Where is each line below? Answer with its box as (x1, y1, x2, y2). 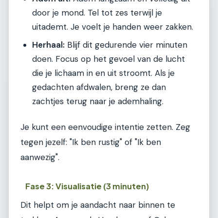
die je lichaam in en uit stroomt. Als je (32, 68, 175, 79)
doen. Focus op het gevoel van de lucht (32, 54, 185, 65)
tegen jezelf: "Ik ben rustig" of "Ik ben (20, 136, 161, 147)
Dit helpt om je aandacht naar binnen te (20, 200, 175, 211)
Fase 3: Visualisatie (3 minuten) (25, 181, 149, 192)
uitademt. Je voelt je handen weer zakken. (32, 21, 193, 33)
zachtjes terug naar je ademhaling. (32, 96, 163, 107)
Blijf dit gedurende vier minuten (65, 39, 187, 51)
